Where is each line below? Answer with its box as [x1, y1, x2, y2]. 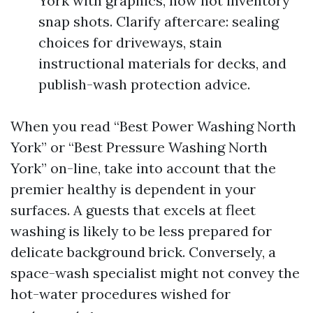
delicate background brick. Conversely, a [10, 243, 276, 261]
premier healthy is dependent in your [10, 180, 256, 198]
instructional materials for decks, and [38, 54, 286, 72]
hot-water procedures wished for [10, 285, 231, 303]
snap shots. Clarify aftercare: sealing [38, 13, 279, 30]
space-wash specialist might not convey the [10, 264, 300, 282]
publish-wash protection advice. [38, 75, 250, 93]
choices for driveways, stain [38, 34, 222, 51]
